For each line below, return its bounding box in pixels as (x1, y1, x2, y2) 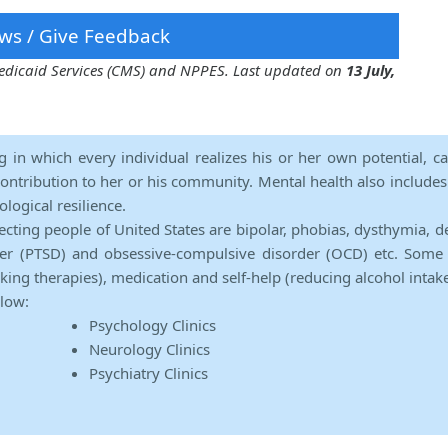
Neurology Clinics (89, 339, 210, 360)
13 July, (346, 60, 395, 81)
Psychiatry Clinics (89, 363, 208, 384)
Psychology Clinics (89, 315, 216, 336)
